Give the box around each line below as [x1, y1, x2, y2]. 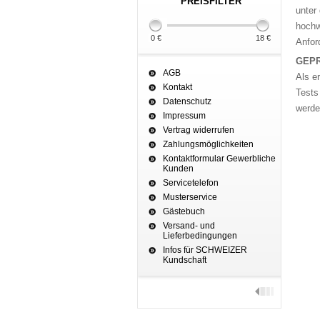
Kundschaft [163, 255, 206, 266]
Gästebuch [163, 206, 205, 217]
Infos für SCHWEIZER [163, 245, 247, 256]
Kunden [163, 164, 194, 174]
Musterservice [163, 192, 217, 203]
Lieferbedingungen [163, 231, 237, 241]
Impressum [163, 111, 206, 121]
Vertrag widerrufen [163, 125, 234, 136]
